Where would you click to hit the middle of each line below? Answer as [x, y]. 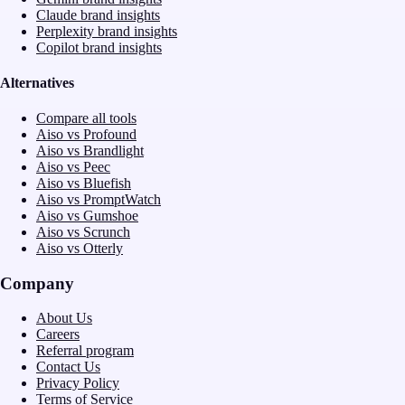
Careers [58, 334]
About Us [64, 318]
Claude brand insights [98, 14]
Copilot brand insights [99, 47]
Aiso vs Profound [86, 135]
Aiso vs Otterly [80, 249]
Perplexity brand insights [107, 31]
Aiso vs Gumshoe [87, 216]
